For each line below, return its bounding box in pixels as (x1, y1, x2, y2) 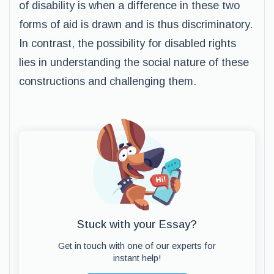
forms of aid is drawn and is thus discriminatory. (19, 18, 253, 31)
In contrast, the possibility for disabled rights (19, 37, 236, 50)
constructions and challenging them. (19, 75, 196, 87)
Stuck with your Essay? (77, 218, 197, 231)
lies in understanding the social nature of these (19, 56, 249, 68)
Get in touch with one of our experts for (58, 240, 216, 251)
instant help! (113, 253, 161, 263)
